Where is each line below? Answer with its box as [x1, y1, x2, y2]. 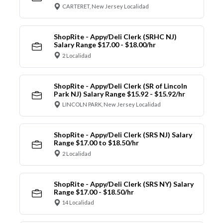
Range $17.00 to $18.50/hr [53, 138, 139, 147]
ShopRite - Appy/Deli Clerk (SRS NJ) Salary [53, 130, 192, 139]
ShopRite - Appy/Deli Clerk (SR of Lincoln [53, 81, 187, 90]
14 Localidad [62, 199, 94, 206]
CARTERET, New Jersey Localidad [62, 3, 149, 10]
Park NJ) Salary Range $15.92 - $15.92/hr [53, 89, 185, 98]
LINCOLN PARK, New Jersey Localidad [62, 101, 161, 108]
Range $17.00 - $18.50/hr [53, 187, 134, 196]
